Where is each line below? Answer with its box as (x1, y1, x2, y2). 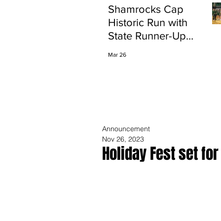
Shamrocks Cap (108, 3, 184, 15)
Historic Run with (108, 17, 187, 28)
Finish (108, 43, 136, 55)
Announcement (102, 124, 150, 133)
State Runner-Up (108, 30, 186, 41)
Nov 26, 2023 (102, 135, 144, 144)
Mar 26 (108, 51, 126, 58)
